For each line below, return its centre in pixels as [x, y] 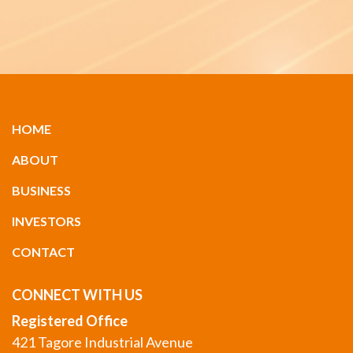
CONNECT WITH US [77, 295]
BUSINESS [41, 191]
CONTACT [43, 252]
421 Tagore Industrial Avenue [102, 342]
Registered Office [70, 321]
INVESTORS [46, 221]
